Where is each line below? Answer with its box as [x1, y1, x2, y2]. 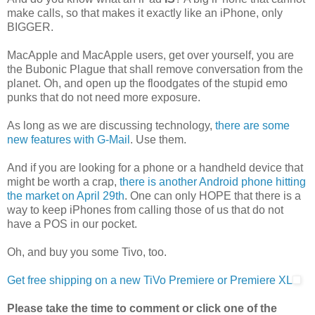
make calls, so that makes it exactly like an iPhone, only [7, 6, 283, 19]
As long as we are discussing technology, [7, 119, 215, 131]
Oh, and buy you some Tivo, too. [7, 245, 167, 258]
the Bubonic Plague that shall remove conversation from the [7, 63, 303, 75]
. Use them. [130, 133, 186, 146]
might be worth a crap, [7, 175, 120, 188]
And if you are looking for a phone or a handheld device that [7, 161, 303, 174]
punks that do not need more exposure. [7, 91, 200, 103]
